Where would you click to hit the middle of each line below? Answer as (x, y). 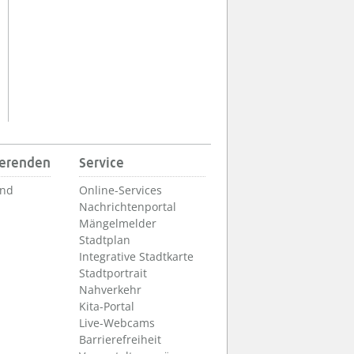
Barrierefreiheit (120, 339)
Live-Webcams (117, 323)
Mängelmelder (118, 223)
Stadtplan (105, 240)
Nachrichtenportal (128, 207)
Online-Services (121, 190)
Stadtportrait (113, 273)
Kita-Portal (107, 306)
